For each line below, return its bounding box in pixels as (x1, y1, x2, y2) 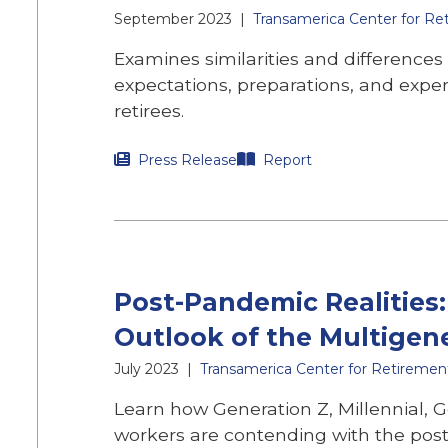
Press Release (138, 151, 237, 169)
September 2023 (114, 10, 232, 28)
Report (263, 151, 312, 169)
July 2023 (114, 360, 179, 378)
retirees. (114, 100, 184, 121)
